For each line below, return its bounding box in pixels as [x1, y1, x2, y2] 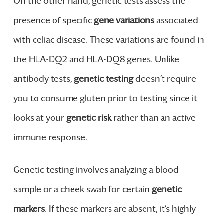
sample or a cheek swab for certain [13, 184, 152, 195]
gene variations [93, 15, 154, 26]
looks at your [13, 112, 66, 124]
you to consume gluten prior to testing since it [13, 93, 197, 104]
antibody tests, [13, 73, 74, 85]
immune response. [13, 132, 87, 143]
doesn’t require [133, 73, 196, 85]
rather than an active [111, 112, 196, 124]
